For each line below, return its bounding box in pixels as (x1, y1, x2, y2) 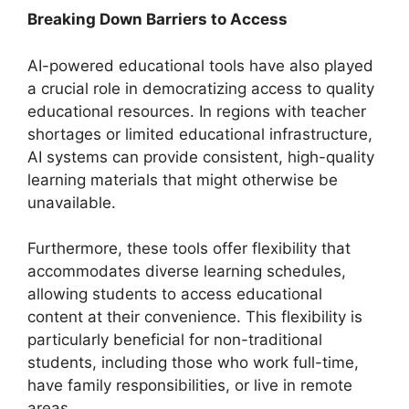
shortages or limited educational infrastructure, (27, 124, 372, 143)
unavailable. (27, 193, 116, 212)
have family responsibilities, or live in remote (27, 376, 352, 394)
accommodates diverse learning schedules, (27, 262, 346, 280)
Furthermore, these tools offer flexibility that (27, 239, 351, 257)
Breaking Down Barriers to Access (27, 10, 288, 28)
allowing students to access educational (27, 285, 322, 303)
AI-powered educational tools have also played (27, 56, 373, 75)
